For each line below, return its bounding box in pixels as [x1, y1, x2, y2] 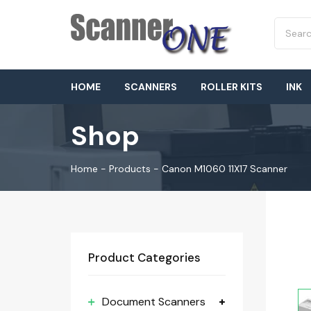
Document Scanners [102, 294, 205, 309]
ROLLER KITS [201, 81, 262, 93]
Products [109, 162, 151, 175]
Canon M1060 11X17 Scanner [162, 162, 287, 175]
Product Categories [88, 250, 201, 265]
